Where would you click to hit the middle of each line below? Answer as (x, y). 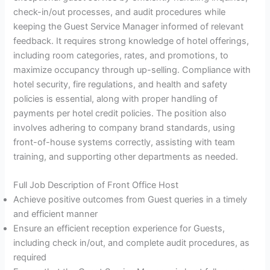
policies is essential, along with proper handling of (116, 99)
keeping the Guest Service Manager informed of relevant (129, 26)
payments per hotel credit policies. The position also (120, 113)
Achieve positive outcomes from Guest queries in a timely (130, 200)
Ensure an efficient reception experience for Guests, (119, 229)
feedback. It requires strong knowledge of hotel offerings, (131, 41)
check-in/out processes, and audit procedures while (120, 12)
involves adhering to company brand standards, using (124, 127)
